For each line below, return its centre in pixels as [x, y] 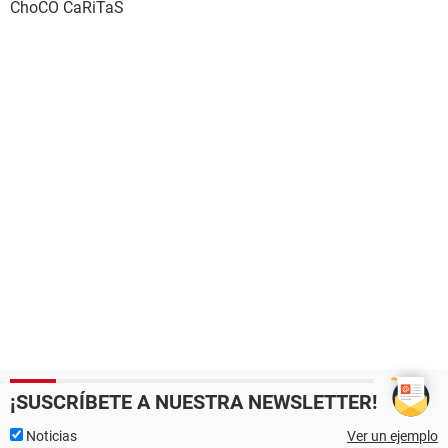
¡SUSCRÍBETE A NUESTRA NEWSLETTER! [193, 402]
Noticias [50, 436]
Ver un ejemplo [392, 436]
